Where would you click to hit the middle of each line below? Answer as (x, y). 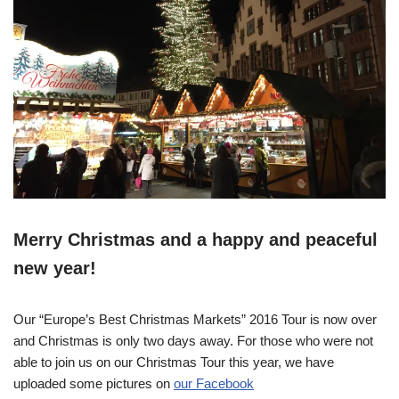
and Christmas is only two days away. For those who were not (193, 340)
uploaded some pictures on (94, 383)
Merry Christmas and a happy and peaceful (195, 239)
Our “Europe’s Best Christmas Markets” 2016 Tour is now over (195, 319)
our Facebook (214, 383)
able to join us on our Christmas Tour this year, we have (174, 362)
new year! (55, 268)
